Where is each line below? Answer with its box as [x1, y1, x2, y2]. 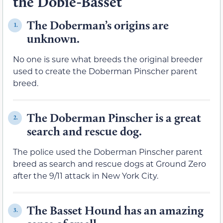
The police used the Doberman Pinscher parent [13, 146, 203, 157]
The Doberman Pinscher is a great [27, 110, 201, 125]
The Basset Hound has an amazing [27, 203, 204, 218]
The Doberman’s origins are [27, 17, 169, 32]
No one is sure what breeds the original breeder [13, 53, 203, 64]
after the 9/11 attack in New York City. [13, 170, 158, 181]
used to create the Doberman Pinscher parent [13, 65, 198, 76]
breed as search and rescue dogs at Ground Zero [13, 158, 206, 169]
